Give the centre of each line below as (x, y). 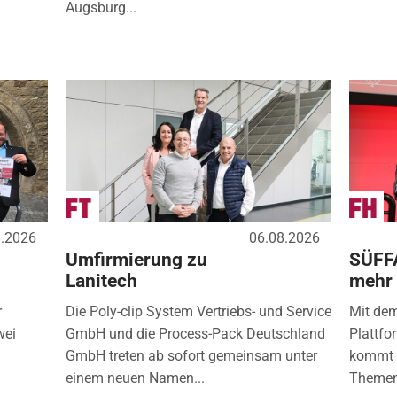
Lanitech (101, 280)
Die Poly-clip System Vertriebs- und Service (198, 311)
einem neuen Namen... (135, 378)
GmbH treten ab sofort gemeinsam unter (191, 355)
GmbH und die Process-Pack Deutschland (195, 333)
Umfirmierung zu (136, 259)
